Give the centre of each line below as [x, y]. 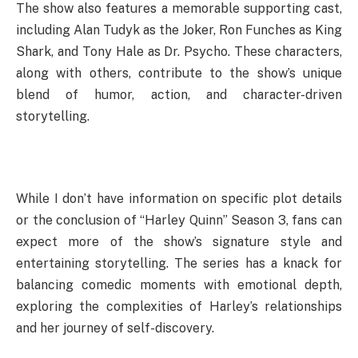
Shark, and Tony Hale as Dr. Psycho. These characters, [179, 52]
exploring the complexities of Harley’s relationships [179, 307]
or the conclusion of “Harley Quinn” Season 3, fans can [179, 221]
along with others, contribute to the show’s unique [179, 74]
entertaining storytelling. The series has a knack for [179, 264]
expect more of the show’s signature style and [179, 242]
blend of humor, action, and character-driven [179, 95]
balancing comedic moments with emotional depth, [179, 285]
